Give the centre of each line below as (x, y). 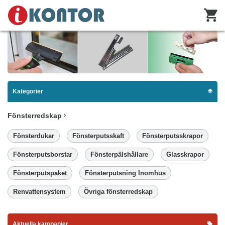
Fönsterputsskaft (98, 136)
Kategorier (28, 91)
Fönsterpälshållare (119, 154)
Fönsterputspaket (40, 173)
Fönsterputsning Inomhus (125, 173)
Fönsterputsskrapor (173, 136)
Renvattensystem (39, 191)
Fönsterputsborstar (43, 154)
